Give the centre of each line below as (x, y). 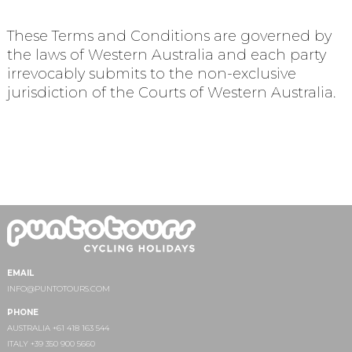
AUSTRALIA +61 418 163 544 (58, 328)
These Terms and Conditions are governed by (169, 36)
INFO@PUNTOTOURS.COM (58, 289)
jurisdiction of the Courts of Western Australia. (171, 92)
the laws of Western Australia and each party (166, 55)
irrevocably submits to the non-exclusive (151, 73)
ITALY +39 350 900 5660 (51, 344)
